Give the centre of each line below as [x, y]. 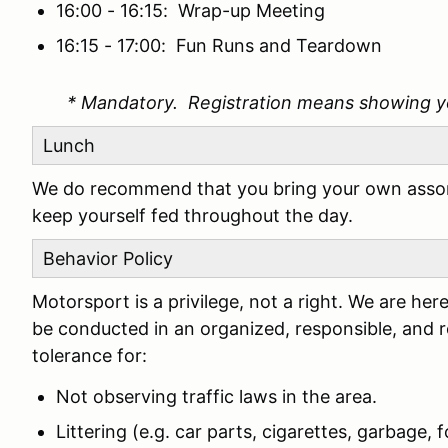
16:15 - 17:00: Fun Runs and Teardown [219, 45]
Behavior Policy [108, 258]
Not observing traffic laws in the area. [216, 396]
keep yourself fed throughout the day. [192, 215]
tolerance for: [89, 355]
